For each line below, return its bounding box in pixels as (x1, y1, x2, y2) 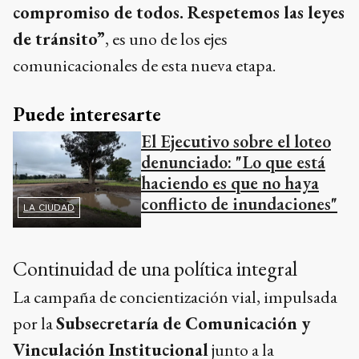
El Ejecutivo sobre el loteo (141, 129, 331, 153)
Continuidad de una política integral (13, 254, 297, 282)
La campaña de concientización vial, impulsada (13, 284, 337, 309)
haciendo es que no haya (141, 171, 319, 195)
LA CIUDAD (23, 201, 75, 213)
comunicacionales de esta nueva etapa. (13, 53, 276, 77)
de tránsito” (13, 26, 105, 50)
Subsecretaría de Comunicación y (56, 311, 310, 335)
